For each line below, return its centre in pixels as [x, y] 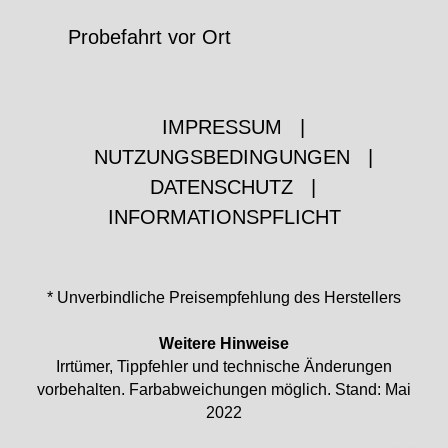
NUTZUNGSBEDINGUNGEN [221, 157]
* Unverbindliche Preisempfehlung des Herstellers [224, 297]
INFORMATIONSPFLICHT [224, 217]
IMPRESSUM [221, 127]
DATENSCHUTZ [221, 187]
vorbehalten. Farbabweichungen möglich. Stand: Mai [224, 389]
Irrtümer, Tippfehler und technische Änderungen [224, 366]
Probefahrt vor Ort [149, 37]
